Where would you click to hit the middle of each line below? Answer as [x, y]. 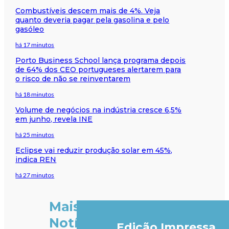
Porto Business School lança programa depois [101, 60]
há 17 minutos [35, 44]
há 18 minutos [35, 94]
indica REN [36, 159]
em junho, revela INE [54, 119]
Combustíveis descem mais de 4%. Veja [88, 10]
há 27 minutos [35, 175]
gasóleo [30, 29]
